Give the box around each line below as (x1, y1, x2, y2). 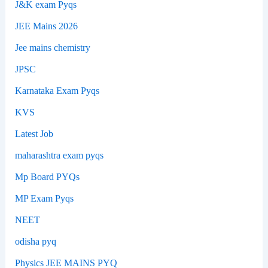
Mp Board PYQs (14, 171, 80, 182)
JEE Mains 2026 (14, 20, 78, 31)
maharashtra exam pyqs (14, 150, 103, 160)
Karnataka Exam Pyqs (14, 85, 99, 96)
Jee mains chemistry (14, 42, 90, 53)
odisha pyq (14, 236, 56, 246)
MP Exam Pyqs (14, 193, 74, 203)
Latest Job (14, 128, 53, 139)
